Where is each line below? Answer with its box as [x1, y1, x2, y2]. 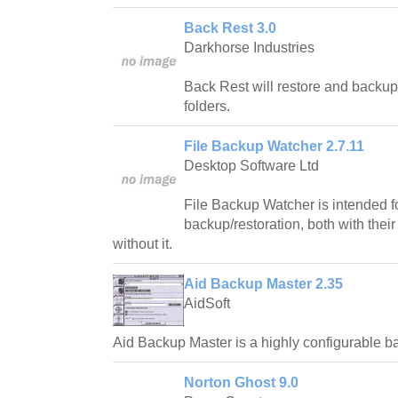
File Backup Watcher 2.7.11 [184, 139, 364, 155]
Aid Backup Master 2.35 [184, 276, 343, 292]
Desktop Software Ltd [184, 158, 319, 174]
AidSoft [184, 296, 230, 312]
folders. [184, 99, 230, 115]
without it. [113, 236, 172, 252]
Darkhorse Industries [184, 40, 314, 56]
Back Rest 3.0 [184, 20, 276, 36]
